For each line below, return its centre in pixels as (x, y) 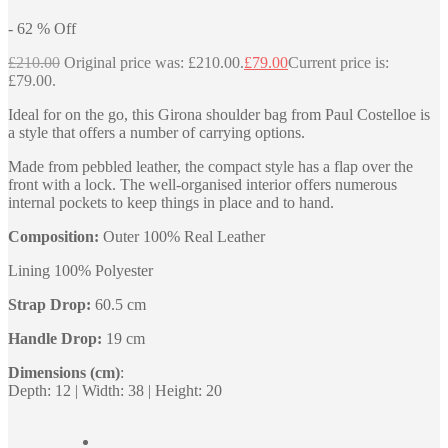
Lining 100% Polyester (80, 270)
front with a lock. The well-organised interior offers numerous (202, 184)
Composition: (55, 236)
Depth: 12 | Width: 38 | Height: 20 (115, 390)
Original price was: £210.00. (154, 62)
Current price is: (338, 62)
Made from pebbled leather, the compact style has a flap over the (210, 166)
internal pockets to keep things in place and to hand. (171, 202)
